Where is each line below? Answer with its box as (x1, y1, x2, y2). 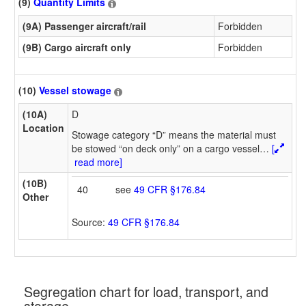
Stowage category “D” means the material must (72, 127, 276, 141)
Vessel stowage (39, 83, 111, 98)
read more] (72, 154, 122, 169)
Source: (72, 214, 108, 229)
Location (23, 120, 64, 135)
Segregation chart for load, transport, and (24, 281, 268, 302)
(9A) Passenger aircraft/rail (23, 18, 146, 33)
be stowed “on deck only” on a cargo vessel (72, 141, 260, 155)
